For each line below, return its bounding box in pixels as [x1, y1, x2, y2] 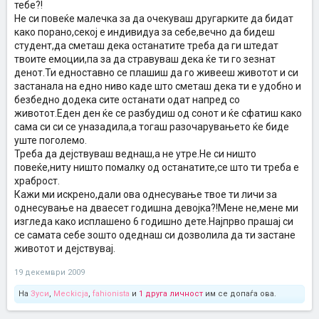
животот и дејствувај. [14, 243, 115, 254]
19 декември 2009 [14, 268, 85, 277]
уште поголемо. [14, 135, 87, 146]
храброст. [14, 175, 60, 187]
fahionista [93, 289, 130, 298]
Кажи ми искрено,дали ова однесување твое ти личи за [14, 189, 277, 200]
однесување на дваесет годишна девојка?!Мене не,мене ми [14, 202, 298, 214]
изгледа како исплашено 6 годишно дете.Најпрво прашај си [14, 216, 293, 227]
